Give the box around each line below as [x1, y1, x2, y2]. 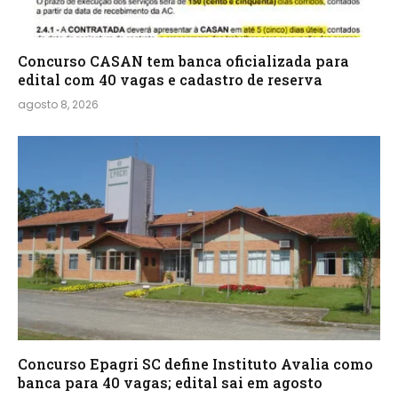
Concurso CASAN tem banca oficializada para [18, 52, 349, 71]
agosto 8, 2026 [18, 97, 99, 113]
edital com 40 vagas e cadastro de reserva [18, 70, 322, 90]
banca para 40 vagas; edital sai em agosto [18, 372, 322, 392]
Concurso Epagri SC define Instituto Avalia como [18, 354, 373, 373]
